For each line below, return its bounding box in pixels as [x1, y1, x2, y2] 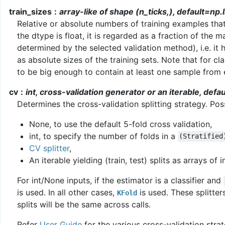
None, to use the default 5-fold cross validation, [29, 119, 212, 129]
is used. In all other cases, [17, 187, 117, 197]
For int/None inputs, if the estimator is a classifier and [17, 175, 223, 185]
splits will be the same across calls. [17, 199, 151, 209]
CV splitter [29, 143, 69, 153]
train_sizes [9, 6, 52, 17]
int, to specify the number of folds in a [29, 131, 178, 141]
